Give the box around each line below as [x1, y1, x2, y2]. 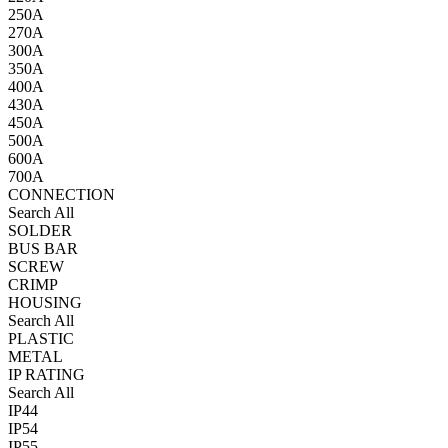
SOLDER [8, 222, 72, 239]
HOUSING [8, 294, 82, 311]
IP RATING [8, 366, 85, 383]
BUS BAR [8, 240, 78, 257]
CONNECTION [8, 186, 115, 203]
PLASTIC [8, 330, 74, 347]
